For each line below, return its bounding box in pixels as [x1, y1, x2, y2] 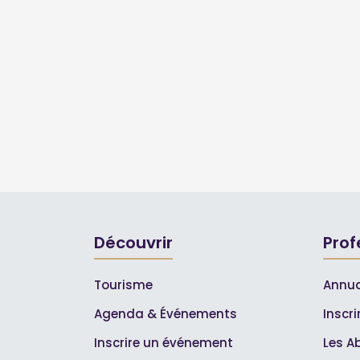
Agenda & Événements [94, 305, 237, 323]
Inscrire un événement [94, 334, 233, 352]
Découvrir [94, 231, 173, 255]
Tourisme [94, 276, 153, 294]
